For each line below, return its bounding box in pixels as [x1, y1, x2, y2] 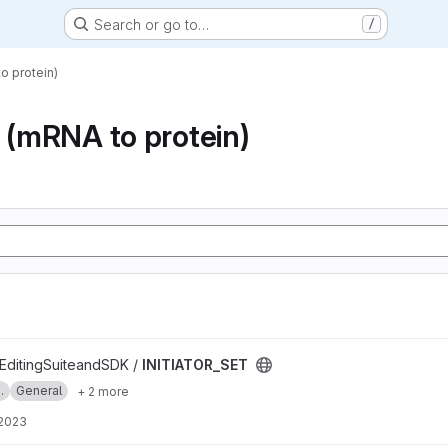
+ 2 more [77, 383, 129, 399]
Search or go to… [93, 15, 209, 33]
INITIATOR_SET [142, 356, 248, 373]
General [16, 383, 62, 398]
